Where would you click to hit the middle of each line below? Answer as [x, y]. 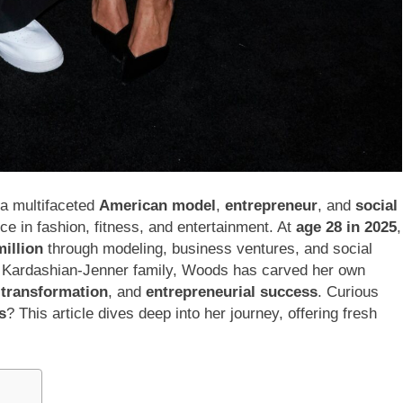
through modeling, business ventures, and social [208, 248]
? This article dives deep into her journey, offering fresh [192, 313]
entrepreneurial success [232, 291]
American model [157, 205]
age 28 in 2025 [346, 227]
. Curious [348, 291]
